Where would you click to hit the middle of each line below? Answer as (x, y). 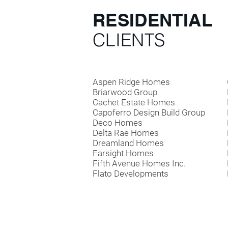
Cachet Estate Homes (134, 102)
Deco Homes (118, 123)
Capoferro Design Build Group (149, 112)
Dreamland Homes (128, 143)
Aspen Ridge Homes (131, 82)
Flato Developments (131, 174)
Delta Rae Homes (126, 133)
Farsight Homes (123, 153)
